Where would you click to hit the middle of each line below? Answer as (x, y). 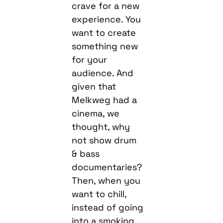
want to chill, (99, 194)
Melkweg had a (105, 100)
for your (90, 59)
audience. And (103, 73)
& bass (86, 153)
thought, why (101, 126)
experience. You (107, 19)
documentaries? (107, 167)
